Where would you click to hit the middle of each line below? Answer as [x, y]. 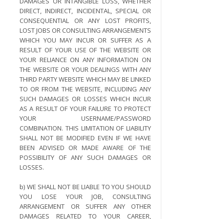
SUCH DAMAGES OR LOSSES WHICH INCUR [86, 99]
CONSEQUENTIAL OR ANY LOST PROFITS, [86, 21]
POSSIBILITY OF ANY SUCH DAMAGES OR [86, 157]
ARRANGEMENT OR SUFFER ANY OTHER [86, 206]
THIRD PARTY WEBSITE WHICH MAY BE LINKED [86, 79]
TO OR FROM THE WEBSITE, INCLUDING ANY [86, 89]
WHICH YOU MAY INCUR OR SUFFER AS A [86, 40]
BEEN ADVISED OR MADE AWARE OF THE [86, 148]
